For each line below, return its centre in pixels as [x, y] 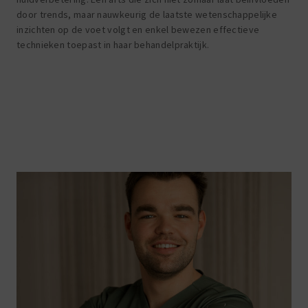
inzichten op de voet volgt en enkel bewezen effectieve [138, 29]
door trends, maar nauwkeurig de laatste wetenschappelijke [147, 14]
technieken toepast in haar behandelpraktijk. [113, 44]
